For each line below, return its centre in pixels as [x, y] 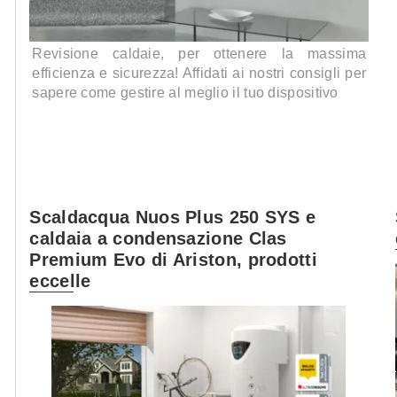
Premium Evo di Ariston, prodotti [173, 260]
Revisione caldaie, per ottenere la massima [199, 54]
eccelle [60, 281]
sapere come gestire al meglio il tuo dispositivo [185, 93]
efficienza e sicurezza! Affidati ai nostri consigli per [199, 74]
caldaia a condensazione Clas [158, 238]
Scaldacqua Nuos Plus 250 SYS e [173, 217]
